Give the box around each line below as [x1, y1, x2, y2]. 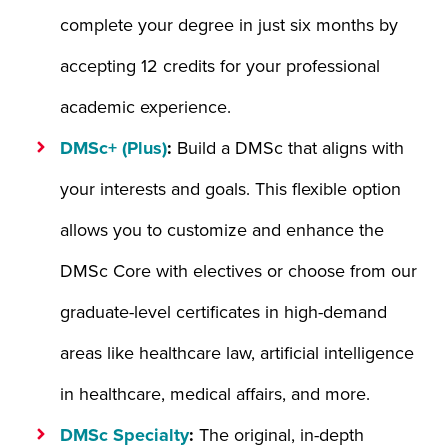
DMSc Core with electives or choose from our [60, 260, 417, 282]
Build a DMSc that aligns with [177, 137, 404, 159]
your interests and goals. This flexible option [60, 178, 401, 200]
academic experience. [60, 96, 231, 118]
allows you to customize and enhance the [60, 219, 384, 241]
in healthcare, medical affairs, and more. [60, 383, 370, 405]
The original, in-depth [199, 424, 364, 446]
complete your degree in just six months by [60, 14, 398, 36]
